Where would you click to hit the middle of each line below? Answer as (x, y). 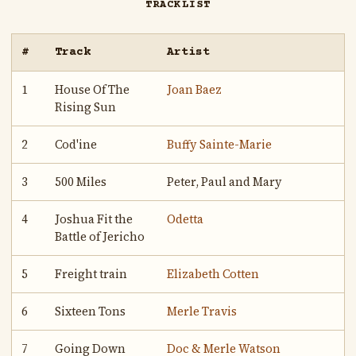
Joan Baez (195, 90)
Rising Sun (86, 108)
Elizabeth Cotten (213, 275)
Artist (189, 52)
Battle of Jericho (100, 237)
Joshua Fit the (94, 220)
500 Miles (81, 182)
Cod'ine (76, 145)
